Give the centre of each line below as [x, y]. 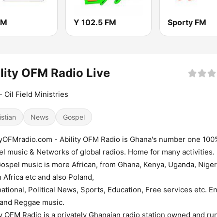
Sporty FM [187, 23]
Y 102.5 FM [95, 23]
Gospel [74, 117]
